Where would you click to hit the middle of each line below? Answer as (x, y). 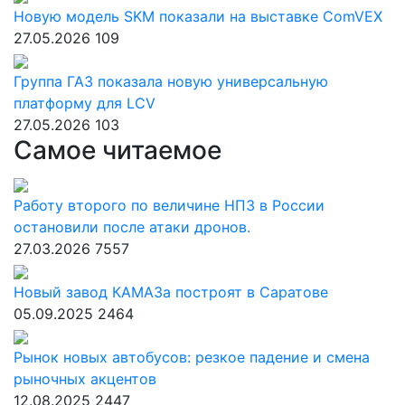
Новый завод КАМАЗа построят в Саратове (171, 292)
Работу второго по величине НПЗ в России (169, 205)
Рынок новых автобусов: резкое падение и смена (192, 357)
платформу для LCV (85, 103)
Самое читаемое (118, 150)
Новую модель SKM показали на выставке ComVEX (198, 16)
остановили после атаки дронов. (132, 227)
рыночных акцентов (85, 379)
